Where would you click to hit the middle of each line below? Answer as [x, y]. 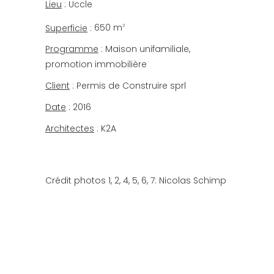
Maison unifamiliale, [148, 49]
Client [57, 86]
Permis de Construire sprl [131, 86]
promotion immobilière [96, 65]
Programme [72, 49]
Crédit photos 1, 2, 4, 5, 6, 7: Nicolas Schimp [136, 181]
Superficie [66, 28]
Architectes [70, 129]
